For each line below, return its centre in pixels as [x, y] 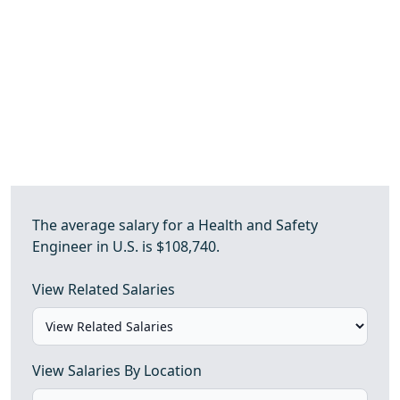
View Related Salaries [104, 289]
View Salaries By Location [117, 371]
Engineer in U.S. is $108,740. [126, 246]
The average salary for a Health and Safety [175, 225]
